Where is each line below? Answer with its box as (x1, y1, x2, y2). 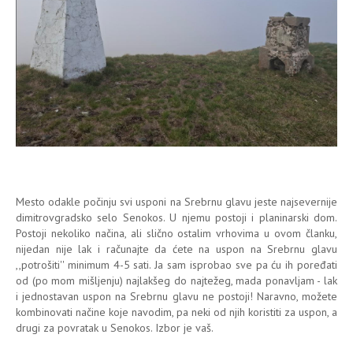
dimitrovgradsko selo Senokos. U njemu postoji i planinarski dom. (16, 210, 337, 225)
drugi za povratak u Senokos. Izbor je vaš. (16, 320, 214, 335)
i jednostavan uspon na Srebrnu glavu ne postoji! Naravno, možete (16, 288, 337, 303)
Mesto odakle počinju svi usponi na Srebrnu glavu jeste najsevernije (16, 194, 337, 209)
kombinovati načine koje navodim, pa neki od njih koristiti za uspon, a (16, 304, 337, 319)
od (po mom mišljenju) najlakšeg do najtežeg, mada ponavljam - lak (16, 273, 337, 288)
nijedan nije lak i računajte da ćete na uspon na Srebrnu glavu (16, 241, 337, 256)
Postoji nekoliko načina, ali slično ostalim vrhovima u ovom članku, (16, 225, 337, 240)
